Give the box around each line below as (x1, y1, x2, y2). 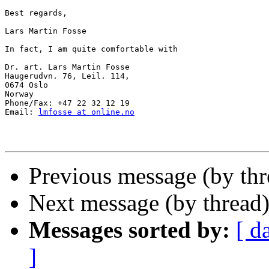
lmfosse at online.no (38, 107, 134, 117)
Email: (5, 107, 38, 117)
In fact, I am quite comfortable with (5, 44, 178, 54)
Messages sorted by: (29, 217, 230, 243)
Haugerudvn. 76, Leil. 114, (5, 71, 130, 81)
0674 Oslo (5, 80, 48, 90)
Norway (5, 89, 34, 99)
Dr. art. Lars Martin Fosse (5, 62, 130, 72)
